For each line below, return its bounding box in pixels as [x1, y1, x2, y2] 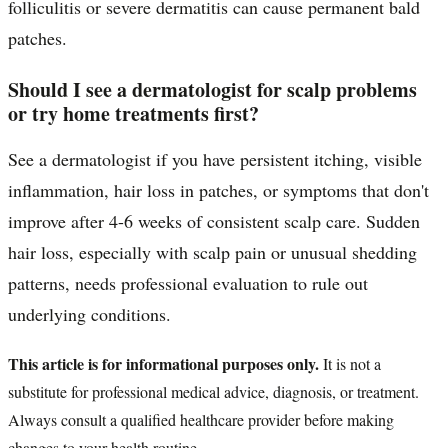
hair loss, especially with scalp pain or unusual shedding [8, 239, 417, 264]
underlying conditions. [8, 301, 171, 326]
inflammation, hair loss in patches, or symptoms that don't [8, 177, 429, 202]
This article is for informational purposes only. [8, 351, 319, 375]
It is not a [319, 352, 381, 374]
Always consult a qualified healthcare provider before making [8, 408, 394, 430]
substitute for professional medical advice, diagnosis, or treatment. [8, 380, 419, 402]
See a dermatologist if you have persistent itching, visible [8, 146, 422, 171]
